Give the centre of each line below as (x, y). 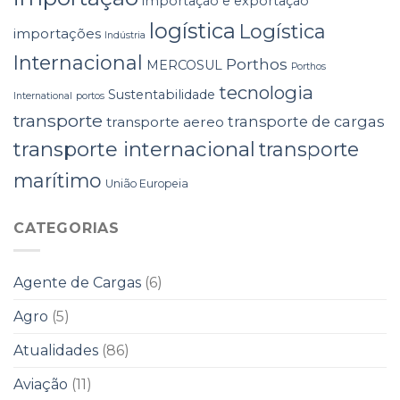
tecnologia (266, 93)
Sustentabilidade (162, 95)
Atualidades (56, 350)
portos (90, 96)
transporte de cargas (306, 122)
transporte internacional (134, 150)
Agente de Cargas (77, 282)
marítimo (58, 181)
